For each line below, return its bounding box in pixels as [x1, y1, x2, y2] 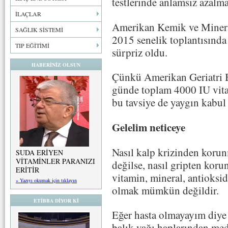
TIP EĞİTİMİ [15, 41, 49, 49]
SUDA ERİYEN [16, 148, 63, 157]
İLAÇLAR [15, 10, 41, 18]
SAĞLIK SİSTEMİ [15, 25, 63, 34]
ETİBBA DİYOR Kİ [33, 197, 79, 204]
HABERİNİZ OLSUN [32, 61, 80, 68]
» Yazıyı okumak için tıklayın [16, 177, 77, 184]
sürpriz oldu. [112, 45, 167, 60]
